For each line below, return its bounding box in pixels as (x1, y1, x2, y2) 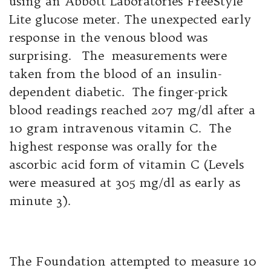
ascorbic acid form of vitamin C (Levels (9, 157, 244, 172)
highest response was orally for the (9, 139, 217, 154)
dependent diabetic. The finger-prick (9, 84, 228, 99)
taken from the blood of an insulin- (9, 66, 221, 81)
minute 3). (9, 193, 71, 208)
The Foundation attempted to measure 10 (9, 253, 256, 269)
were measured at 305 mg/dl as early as (9, 175, 240, 190)
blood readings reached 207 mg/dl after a (9, 102, 255, 117)
